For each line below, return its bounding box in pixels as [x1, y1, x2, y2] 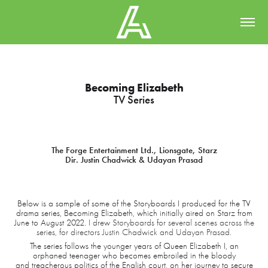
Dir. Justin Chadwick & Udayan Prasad [65, 154, 203, 165]
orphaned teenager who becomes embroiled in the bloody [32, 250, 236, 261]
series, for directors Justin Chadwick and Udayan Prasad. [36, 227, 232, 237]
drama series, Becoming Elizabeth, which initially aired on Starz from [16, 208, 252, 218]
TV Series [114, 93, 154, 106]
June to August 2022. [14, 217, 89, 228]
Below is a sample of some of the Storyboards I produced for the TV [17, 198, 251, 209]
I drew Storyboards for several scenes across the [88, 217, 254, 228]
